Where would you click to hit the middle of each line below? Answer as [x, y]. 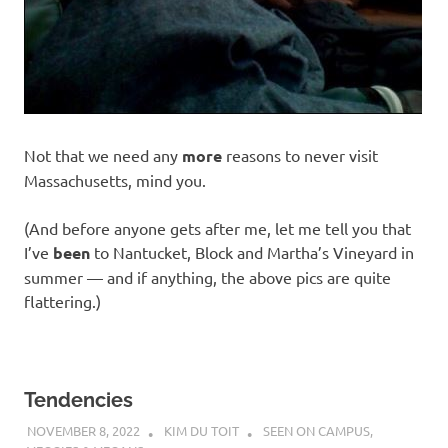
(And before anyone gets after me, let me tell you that [217, 227]
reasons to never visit [300, 154]
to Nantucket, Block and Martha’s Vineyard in [252, 251]
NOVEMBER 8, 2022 [83, 431]
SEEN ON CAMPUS [316, 431]
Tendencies [78, 399]
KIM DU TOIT [201, 431]
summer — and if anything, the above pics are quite [207, 276]
